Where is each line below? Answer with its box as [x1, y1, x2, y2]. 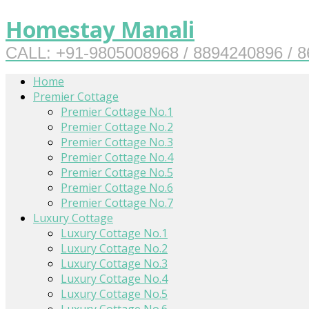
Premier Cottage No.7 [61, 195, 173, 210]
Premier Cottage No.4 [61, 149, 173, 165]
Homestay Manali [6, 14, 195, 45]
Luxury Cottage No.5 [61, 286, 168, 301]
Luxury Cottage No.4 [61, 270, 168, 286]
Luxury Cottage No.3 [61, 255, 168, 271]
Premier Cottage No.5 [61, 164, 173, 180]
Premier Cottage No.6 [61, 179, 173, 195]
